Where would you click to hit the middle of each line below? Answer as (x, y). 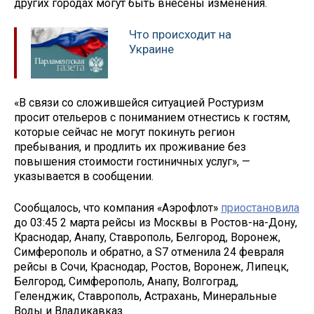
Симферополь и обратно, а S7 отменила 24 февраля (149, 252)
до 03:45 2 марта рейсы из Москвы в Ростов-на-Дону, (156, 222)
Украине (151, 49)
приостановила (260, 207)
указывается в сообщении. (84, 176)
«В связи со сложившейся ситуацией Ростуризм (139, 102)
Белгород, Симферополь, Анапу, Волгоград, (126, 281)
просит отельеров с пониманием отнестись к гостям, (152, 117)
